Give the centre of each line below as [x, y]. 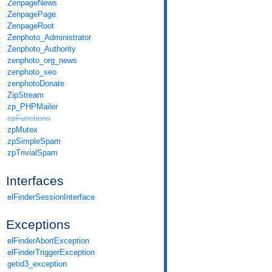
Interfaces [35, 180]
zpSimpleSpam [34, 141]
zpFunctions [29, 118]
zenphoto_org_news [42, 60]
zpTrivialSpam [32, 152]
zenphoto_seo [32, 72]
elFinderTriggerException [51, 253]
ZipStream [25, 95]
